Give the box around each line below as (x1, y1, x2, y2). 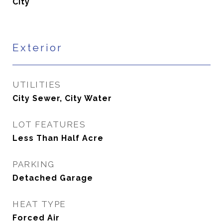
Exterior (12, 41, 63, 54)
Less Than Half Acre (12, 133, 104, 143)
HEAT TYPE (12, 199, 66, 209)
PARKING (12, 159, 55, 169)
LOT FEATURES (12, 119, 86, 129)
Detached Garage (12, 173, 93, 183)
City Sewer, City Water (12, 94, 112, 103)
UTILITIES (12, 80, 61, 90)
